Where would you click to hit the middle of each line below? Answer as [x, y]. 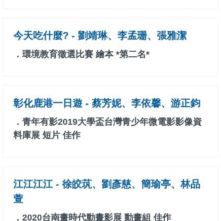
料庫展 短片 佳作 [47, 135]
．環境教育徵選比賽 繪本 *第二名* [81, 55]
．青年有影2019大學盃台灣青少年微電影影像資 [108, 122]
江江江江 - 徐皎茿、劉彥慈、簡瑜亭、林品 [107, 184]
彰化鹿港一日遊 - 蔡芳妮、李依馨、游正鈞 [107, 103]
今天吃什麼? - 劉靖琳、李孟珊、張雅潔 [100, 36]
